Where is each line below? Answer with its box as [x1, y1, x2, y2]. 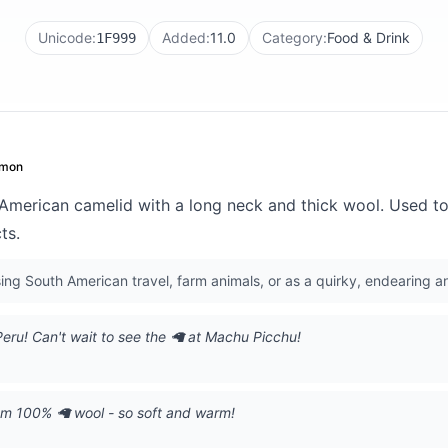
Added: [162, 29, 210, 46]
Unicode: [38, 29, 96, 46]
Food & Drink [327, 29, 410, 46]
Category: [262, 29, 327, 46]
